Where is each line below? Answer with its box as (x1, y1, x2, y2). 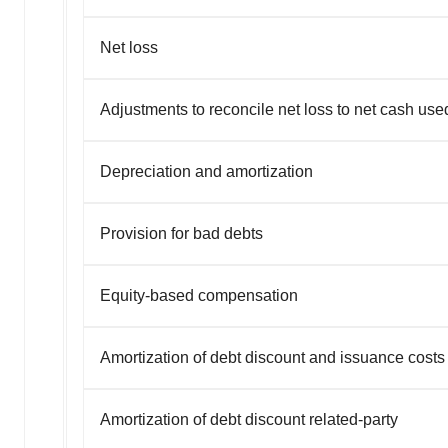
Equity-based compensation (100, 286, 298, 304)
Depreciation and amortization (100, 162, 313, 180)
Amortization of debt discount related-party (100, 410, 398, 428)
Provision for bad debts (100, 224, 263, 242)
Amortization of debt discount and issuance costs (100, 348, 445, 366)
